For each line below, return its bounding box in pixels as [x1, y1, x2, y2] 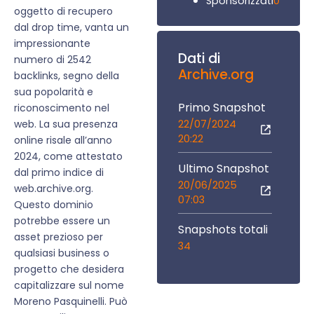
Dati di [178, 48, 220, 68]
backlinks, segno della [14, 69, 119, 83]
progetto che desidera [14, 262, 124, 277]
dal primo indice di [14, 165, 104, 180]
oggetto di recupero [14, 4, 113, 19]
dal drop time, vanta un [14, 20, 129, 35]
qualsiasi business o [14, 246, 109, 261]
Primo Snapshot [178, 99, 266, 116]
